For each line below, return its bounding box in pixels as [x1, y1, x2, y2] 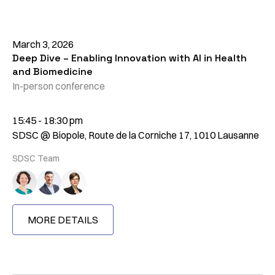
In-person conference [12, 80, 105, 93]
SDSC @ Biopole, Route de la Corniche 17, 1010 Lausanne [12, 129, 259, 142]
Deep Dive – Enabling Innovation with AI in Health [12, 52, 247, 65]
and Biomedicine [12, 65, 93, 79]
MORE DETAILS [28, 214, 98, 227]
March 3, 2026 [12, 38, 74, 51]
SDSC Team [12, 153, 60, 165]
